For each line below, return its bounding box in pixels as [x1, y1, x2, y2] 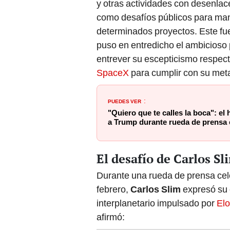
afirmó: [97, 212, 125, 223]
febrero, [97, 184, 130, 195]
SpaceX [97, 67, 131, 79]
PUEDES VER [108, 97, 141, 105]
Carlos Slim [130, 184, 183, 195]
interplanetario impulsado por [97, 198, 217, 209]
